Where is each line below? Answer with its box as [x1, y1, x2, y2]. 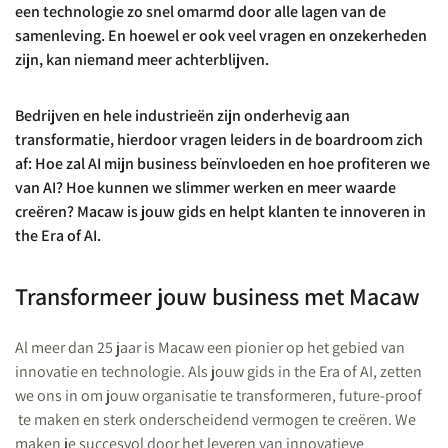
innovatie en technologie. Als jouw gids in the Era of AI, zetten [15, 361, 422, 382]
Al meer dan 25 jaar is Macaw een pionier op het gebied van [15, 337, 405, 358]
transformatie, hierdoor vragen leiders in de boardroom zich [15, 129, 423, 150]
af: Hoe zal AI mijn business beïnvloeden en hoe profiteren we [15, 153, 430, 174]
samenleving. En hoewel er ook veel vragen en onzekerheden [15, 25, 427, 46]
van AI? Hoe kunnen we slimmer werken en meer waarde [15, 177, 396, 198]
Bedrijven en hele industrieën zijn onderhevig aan [15, 105, 350, 126]
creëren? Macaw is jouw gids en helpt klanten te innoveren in [15, 201, 426, 222]
